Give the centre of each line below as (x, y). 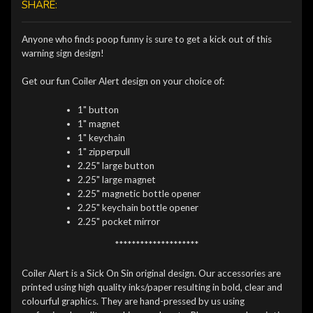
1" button (98, 109)
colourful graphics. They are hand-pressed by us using (133, 301)
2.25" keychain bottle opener (138, 207)
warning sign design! (63, 53)
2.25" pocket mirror (118, 221)
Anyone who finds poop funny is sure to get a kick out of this (146, 39)
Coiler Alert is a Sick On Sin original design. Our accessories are (151, 273)
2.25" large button (116, 165)
